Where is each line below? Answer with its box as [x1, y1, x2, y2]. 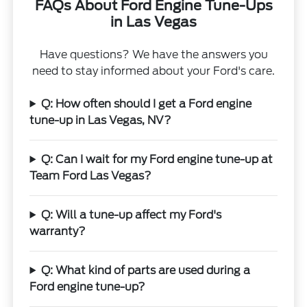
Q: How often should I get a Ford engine [41, 97, 252, 110]
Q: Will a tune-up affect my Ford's [41, 208, 222, 221]
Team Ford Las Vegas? [29, 169, 152, 182]
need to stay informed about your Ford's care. [32, 64, 275, 77]
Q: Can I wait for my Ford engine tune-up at [41, 152, 273, 166]
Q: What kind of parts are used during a [41, 263, 251, 277]
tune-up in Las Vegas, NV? [29, 113, 172, 127]
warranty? [29, 224, 86, 238]
